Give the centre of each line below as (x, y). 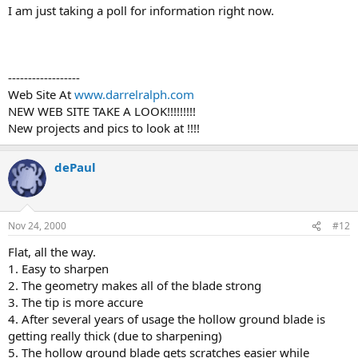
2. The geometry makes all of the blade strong (135, 285)
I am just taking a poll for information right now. (141, 10)
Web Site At (41, 94)
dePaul (75, 167)
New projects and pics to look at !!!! (104, 127)
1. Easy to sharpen (58, 268)
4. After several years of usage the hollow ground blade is (167, 319)
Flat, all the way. (52, 252)
